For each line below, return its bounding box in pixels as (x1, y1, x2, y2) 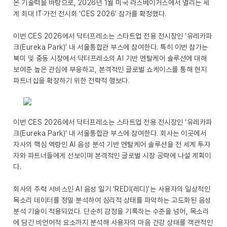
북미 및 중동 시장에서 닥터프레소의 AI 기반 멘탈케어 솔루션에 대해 (13, 54, 207, 62)
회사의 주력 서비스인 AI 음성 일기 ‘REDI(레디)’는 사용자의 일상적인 (13, 185, 210, 193)
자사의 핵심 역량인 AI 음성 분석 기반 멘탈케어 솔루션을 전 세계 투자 (13, 140, 210, 148)
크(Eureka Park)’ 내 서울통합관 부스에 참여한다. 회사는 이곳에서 (13, 129, 206, 137)
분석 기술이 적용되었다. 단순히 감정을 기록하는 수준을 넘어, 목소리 (13, 207, 209, 215)
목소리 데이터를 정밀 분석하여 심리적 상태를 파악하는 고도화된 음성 (13, 196, 211, 204)
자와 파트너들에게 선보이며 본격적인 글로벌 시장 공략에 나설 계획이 (13, 152, 211, 160)
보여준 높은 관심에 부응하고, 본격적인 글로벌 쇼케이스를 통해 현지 (13, 65, 207, 73)
